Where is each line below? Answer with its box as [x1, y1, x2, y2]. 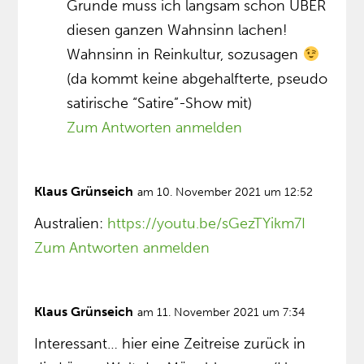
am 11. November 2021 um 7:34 [137, 305, 305, 319]
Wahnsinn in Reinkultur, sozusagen [67, 45, 303, 63]
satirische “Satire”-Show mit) [67, 93, 253, 112]
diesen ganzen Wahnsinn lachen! [67, 20, 288, 39]
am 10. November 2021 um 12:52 [137, 184, 314, 199]
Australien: [34, 214, 108, 232]
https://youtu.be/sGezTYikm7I [107, 214, 306, 232]
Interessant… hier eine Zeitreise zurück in [34, 334, 306, 353]
